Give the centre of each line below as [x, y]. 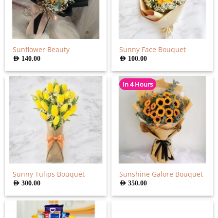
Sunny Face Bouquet [153, 50]
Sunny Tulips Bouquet [49, 174]
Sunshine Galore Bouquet [161, 174]
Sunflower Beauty [41, 50]
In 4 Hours [138, 84]
